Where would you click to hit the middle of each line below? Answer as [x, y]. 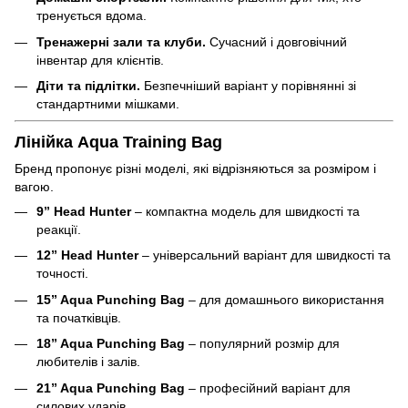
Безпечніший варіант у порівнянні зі [248, 86]
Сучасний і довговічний [276, 41]
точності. [62, 274]
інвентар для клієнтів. [100, 60]
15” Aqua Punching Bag [111, 299]
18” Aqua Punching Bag [111, 344]
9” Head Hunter [84, 211]
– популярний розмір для [262, 344]
